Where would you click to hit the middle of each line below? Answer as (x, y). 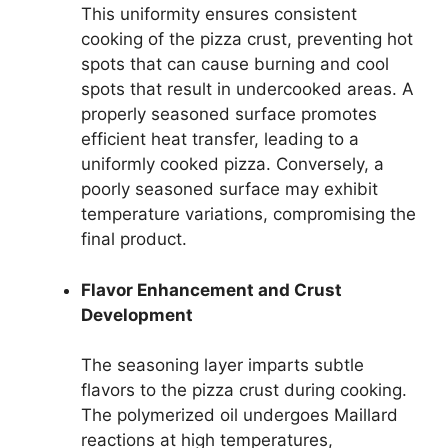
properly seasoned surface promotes (229, 114)
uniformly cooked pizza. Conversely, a (232, 164)
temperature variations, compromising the (248, 214)
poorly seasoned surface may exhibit (229, 189)
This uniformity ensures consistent (219, 14)
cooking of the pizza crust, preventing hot (247, 39)
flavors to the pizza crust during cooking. (244, 390)
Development (137, 314)
